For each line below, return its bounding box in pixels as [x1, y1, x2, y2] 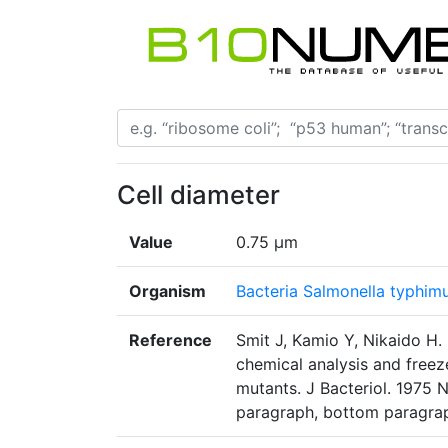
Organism [129, 281, 206, 302]
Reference [129, 330, 212, 351]
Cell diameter [117, 179, 280, 211]
